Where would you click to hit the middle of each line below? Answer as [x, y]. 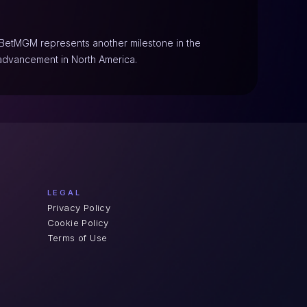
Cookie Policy [78, 223]
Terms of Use [77, 238]
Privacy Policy [79, 208]
